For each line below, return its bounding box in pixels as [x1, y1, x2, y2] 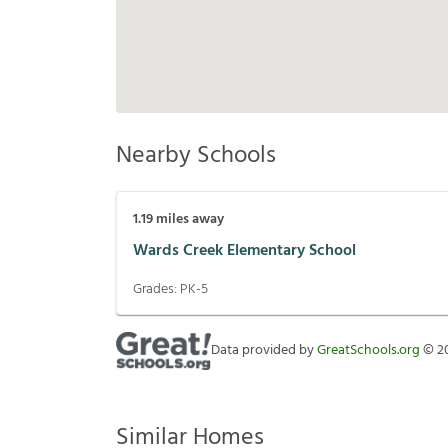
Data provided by [211, 339, 317, 363]
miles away [153, 208, 224, 232]
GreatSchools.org [317, 339, 420, 363]
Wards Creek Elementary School [133, 237, 356, 264]
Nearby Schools [116, 137, 276, 176]
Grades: [133, 278, 180, 302]
